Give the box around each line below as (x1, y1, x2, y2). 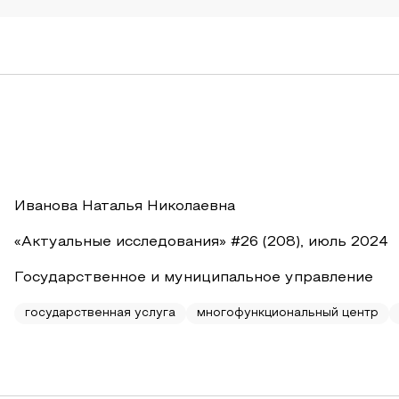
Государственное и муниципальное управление (14, 272, 373, 284)
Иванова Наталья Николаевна (14, 200, 235, 213)
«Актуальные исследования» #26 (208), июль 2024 (14, 236, 388, 248)
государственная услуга (25, 308, 175, 319)
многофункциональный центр (197, 308, 379, 319)
